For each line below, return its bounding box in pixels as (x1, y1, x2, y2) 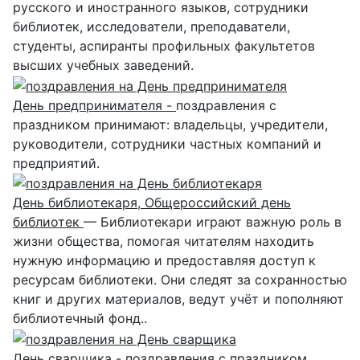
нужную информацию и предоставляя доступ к (13, 252, 316, 269)
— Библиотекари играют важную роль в (84, 214, 342, 231)
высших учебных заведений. (13, 57, 194, 74)
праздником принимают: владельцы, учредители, (13, 116, 328, 133)
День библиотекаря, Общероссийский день (13, 194, 291, 211)
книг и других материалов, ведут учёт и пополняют (13, 291, 344, 308)
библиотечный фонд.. (13, 310, 147, 327)
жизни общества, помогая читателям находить (13, 233, 314, 250)
